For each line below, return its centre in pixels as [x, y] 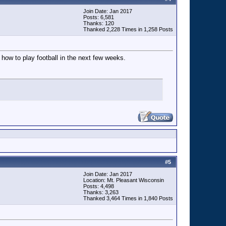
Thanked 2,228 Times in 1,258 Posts [128, 29]
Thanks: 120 [99, 23]
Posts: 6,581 [99, 17]
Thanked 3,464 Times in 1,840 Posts [128, 198]
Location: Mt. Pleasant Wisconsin [124, 180]
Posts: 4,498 [99, 186]
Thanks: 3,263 [101, 192]
